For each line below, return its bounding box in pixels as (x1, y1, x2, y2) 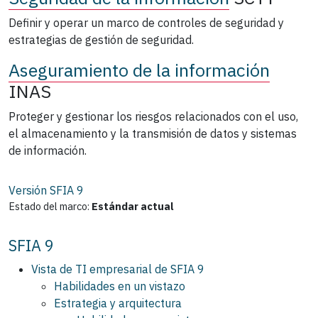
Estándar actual (92, 199, 174, 213)
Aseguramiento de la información (9, 57, 270, 82)
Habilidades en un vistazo (54, 278, 185, 293)
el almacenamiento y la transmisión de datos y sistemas (9, 126, 297, 141)
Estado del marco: (9, 199, 89, 213)
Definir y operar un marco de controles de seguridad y (9, 15, 284, 30)
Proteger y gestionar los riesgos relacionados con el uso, (9, 109, 298, 124)
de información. (9, 143, 87, 158)
